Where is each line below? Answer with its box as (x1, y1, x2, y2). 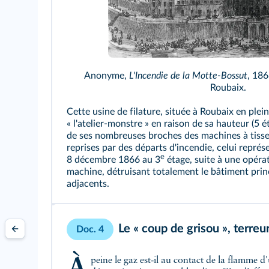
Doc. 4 (76, 225, 104, 235)
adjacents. (67, 179, 109, 189)
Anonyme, (83, 71, 129, 81)
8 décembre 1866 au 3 (67, 155, 160, 165)
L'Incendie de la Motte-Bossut (128, 71, 247, 81)
